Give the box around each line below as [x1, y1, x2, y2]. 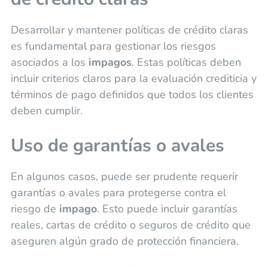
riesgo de [10, 201, 59, 216]
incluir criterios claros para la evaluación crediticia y [10, 71, 257, 86]
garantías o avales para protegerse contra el [10, 185, 226, 200]
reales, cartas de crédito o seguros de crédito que [10, 217, 251, 232]
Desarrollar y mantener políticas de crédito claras [10, 22, 248, 37]
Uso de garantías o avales [10, 133, 224, 158]
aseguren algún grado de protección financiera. [10, 233, 239, 248]
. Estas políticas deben [131, 54, 241, 69]
